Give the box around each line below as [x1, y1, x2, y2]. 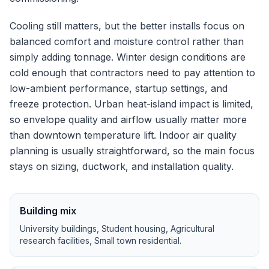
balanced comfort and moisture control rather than [10, 35, 244, 47]
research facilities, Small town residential [20, 235, 180, 246]
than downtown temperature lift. [10, 129, 156, 141]
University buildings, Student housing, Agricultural [20, 223, 214, 234]
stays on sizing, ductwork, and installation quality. [10, 160, 234, 172]
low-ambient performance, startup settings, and [10, 82, 228, 94]
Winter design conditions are [116, 51, 246, 63]
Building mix [20, 205, 76, 217]
